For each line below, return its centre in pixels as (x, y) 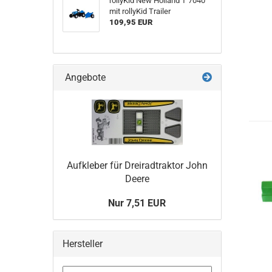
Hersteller (83, 244)
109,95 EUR (131, 22)
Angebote (84, 77)
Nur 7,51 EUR (137, 203)
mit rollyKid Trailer (140, 11)
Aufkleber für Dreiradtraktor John (137, 165)
